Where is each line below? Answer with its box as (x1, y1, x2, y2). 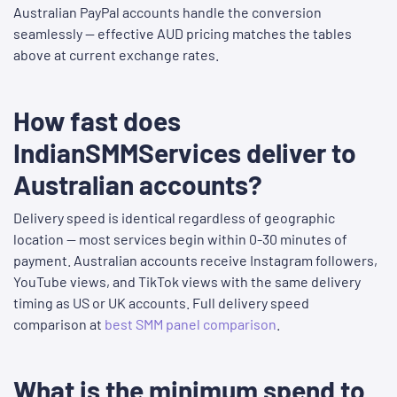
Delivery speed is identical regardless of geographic (13, 209, 335, 227)
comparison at (13, 315, 105, 333)
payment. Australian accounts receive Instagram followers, (13, 252, 378, 269)
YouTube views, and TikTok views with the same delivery (13, 273, 361, 291)
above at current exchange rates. (13, 46, 219, 64)
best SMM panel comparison (105, 315, 276, 333)
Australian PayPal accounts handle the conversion (13, 4, 322, 21)
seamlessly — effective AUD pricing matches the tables (13, 25, 352, 43)
